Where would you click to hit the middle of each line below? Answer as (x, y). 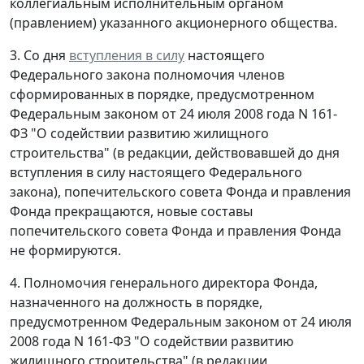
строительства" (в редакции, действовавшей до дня (175, 152)
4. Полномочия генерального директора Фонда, (164, 282)
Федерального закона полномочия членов (147, 74)
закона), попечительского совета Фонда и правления (180, 191)
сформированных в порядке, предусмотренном (162, 94)
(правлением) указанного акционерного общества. (173, 22)
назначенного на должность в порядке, (136, 302)
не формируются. (65, 250)
